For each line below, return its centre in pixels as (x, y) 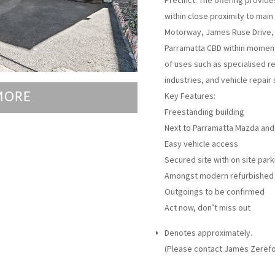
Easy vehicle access (201, 144)
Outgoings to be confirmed (215, 192)
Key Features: (190, 96)
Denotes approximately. (208, 233)
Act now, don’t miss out (207, 207)
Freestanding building (204, 112)
